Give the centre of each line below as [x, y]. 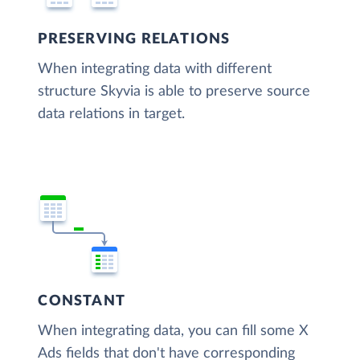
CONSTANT [82, 302]
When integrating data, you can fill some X [174, 331]
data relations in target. [112, 115]
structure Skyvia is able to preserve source [174, 92]
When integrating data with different [155, 70]
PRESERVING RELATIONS [134, 40]
